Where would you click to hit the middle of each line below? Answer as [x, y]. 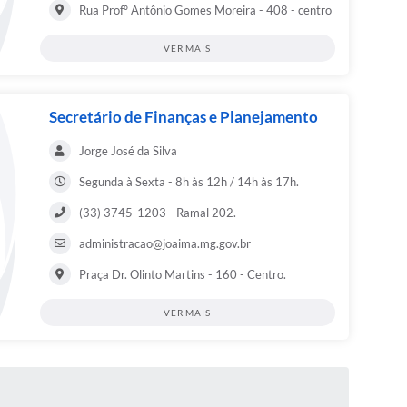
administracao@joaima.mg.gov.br [164, 244]
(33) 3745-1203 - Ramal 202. [157, 213]
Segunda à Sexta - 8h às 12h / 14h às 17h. [189, 182]
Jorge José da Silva [128, 151]
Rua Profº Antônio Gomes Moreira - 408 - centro [205, 10]
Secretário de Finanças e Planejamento [183, 117]
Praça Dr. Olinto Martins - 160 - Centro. [182, 275]
